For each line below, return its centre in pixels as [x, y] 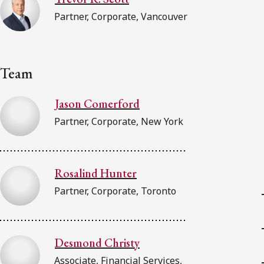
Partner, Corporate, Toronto [115, 191]
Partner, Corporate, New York [119, 121]
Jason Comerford [97, 103]
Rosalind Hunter [96, 173]
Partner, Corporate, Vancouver [121, 16]
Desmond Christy [97, 242]
